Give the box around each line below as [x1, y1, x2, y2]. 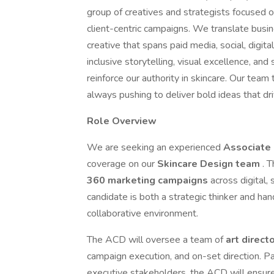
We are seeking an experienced [87, 141, 223, 154]
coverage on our [87, 157, 157, 171]
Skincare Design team [157, 157, 262, 171]
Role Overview [87, 114, 157, 128]
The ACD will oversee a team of [87, 233, 226, 246]
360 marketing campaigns [87, 174, 210, 187]
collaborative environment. [87, 207, 198, 220]
